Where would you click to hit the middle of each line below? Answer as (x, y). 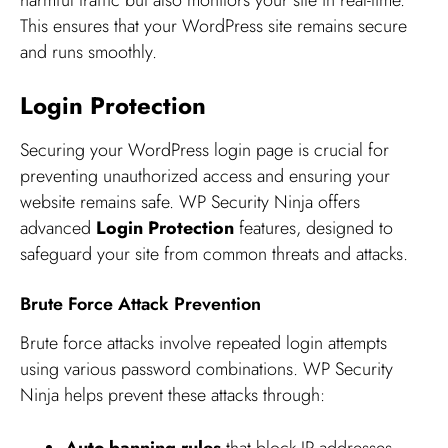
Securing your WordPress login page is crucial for (204, 150)
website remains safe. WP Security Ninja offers (190, 202)
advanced (58, 228)
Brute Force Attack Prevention (140, 304)
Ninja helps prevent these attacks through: (172, 395)
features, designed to (313, 228)
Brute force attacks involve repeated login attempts (203, 343)
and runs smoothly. (88, 51)
